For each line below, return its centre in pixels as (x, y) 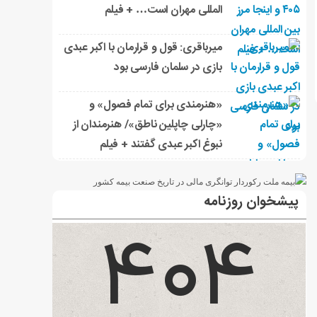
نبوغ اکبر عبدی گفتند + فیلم (161, 145)
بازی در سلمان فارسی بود (168, 68)
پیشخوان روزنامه (251, 202)
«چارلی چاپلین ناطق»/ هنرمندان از (147, 125)
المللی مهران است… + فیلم (163, 11)
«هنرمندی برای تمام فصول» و (155, 105)
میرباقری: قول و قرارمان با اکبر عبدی (143, 48)
